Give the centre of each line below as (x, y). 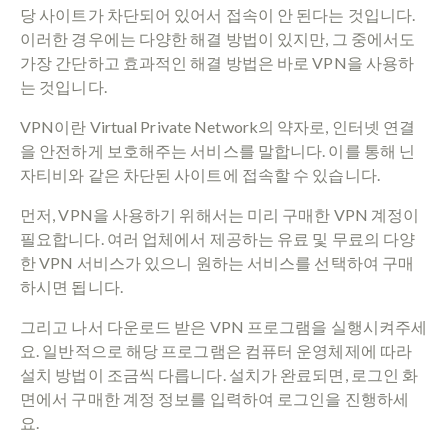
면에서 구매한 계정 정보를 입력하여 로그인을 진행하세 (214, 398)
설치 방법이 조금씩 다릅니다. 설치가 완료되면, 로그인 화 (219, 374)
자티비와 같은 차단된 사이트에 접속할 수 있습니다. (200, 174)
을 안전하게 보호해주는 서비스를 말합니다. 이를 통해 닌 (218, 150)
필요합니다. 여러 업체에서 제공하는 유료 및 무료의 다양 (218, 238)
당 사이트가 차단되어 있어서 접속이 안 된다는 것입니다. (218, 14)
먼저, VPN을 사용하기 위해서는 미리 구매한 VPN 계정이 (220, 214)
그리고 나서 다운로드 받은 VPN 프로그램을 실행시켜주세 (224, 326)
